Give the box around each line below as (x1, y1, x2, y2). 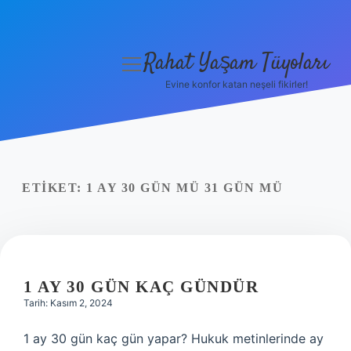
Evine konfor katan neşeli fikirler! (165, 78, 308, 90)
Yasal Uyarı (37, 175, 104, 191)
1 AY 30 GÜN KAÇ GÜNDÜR (24, 277, 259, 296)
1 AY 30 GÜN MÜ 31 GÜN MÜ (86, 181, 283, 194)
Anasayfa (43, 100, 98, 116)
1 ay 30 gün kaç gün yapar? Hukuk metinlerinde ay (24, 331, 324, 346)
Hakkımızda (35, 213, 106, 229)
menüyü (121, 56, 170, 70)
